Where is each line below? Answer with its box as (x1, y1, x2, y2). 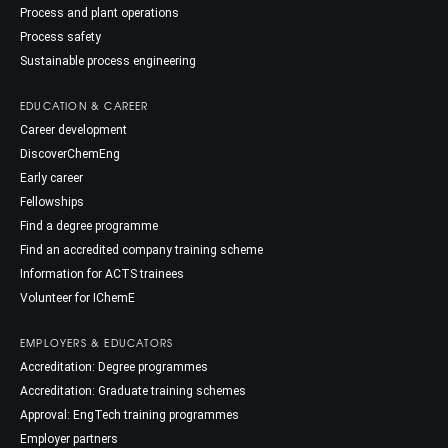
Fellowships (20, 195, 84, 210)
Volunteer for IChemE (20, 291, 135, 306)
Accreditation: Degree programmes (20, 360, 208, 375)
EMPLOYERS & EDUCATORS (20, 335, 174, 351)
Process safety (20, 30, 101, 45)
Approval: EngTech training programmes (20, 408, 239, 423)
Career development (20, 123, 127, 138)
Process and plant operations (20, 6, 179, 21)
